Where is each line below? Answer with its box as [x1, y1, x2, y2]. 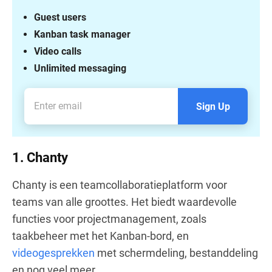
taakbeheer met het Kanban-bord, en [12, 229, 189, 242]
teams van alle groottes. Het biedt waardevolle [12, 195, 237, 208]
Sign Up [195, 100, 230, 112]
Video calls [34, 45, 81, 57]
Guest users [34, 11, 86, 23]
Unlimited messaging [34, 62, 126, 74]
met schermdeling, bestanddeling [95, 246, 258, 259]
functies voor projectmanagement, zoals [12, 212, 206, 225]
